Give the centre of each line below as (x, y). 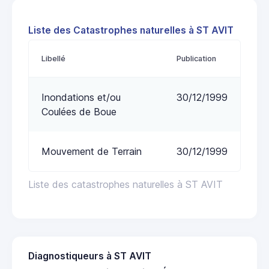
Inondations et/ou (81, 97)
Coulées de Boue (79, 111)
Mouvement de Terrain (92, 151)
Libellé (53, 58)
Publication (196, 58)
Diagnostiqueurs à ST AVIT (90, 256)
